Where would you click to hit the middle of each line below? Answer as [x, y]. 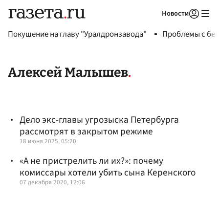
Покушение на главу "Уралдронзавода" [77, 34]
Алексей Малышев [68, 73]
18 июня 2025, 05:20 [48, 141]
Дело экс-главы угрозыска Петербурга [99, 120]
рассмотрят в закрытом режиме [86, 132]
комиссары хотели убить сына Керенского [108, 172]
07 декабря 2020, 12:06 [52, 182]
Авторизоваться [154, 26]
